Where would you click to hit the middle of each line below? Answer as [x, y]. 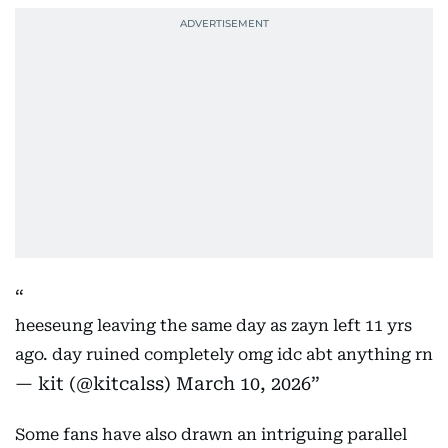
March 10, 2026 [243, 383]
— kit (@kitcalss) [95, 383]
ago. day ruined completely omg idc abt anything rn [224, 354]
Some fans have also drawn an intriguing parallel [211, 434]
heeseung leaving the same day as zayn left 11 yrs [213, 325]
